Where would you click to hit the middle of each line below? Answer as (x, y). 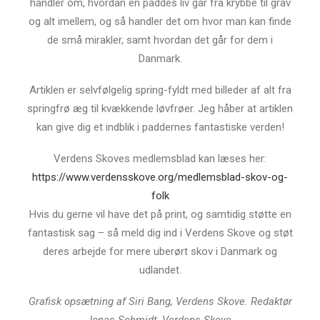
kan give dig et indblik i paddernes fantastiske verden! (160, 127)
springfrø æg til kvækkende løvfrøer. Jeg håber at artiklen (160, 109)
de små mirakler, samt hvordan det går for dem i (160, 40)
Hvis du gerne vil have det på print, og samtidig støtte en (160, 214)
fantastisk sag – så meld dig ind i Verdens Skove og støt (160, 233)
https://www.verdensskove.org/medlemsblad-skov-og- (160, 177)
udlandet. (160, 270)
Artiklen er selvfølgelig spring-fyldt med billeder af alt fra (160, 90)
